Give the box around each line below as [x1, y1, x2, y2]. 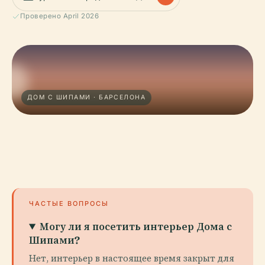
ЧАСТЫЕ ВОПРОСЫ [29, 199, 109, 208]
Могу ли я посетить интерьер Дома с [40, 220, 232, 232]
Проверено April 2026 [20, 12, 99, 20]
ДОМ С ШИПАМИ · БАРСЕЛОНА [27, 93, 146, 101]
